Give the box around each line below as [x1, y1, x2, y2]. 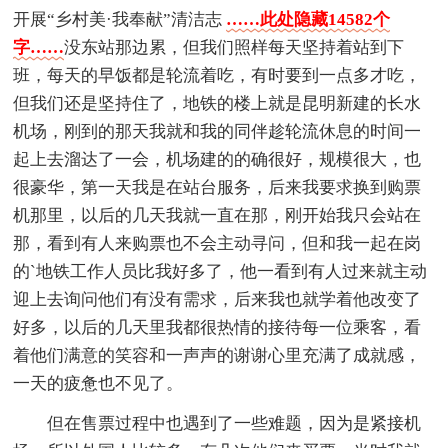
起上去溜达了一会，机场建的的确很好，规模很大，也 [13, 150, 422, 170]
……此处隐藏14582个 [226, 10, 391, 30]
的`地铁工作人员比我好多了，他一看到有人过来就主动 [13, 262, 428, 282]
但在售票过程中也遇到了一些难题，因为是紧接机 [47, 414, 422, 434]
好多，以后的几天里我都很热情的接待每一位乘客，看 [13, 318, 422, 338]
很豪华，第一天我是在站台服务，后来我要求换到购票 [13, 178, 422, 198]
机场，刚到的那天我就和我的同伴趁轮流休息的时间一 [13, 122, 422, 142]
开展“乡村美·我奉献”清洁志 [13, 10, 227, 30]
